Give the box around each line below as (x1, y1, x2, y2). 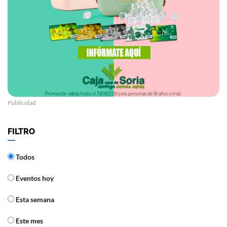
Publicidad (8, 99, 36, 107)
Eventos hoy (14, 174, 54, 183)
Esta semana (14, 195, 54, 204)
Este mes (14, 216, 43, 225)
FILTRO (8, 127, 35, 137)
